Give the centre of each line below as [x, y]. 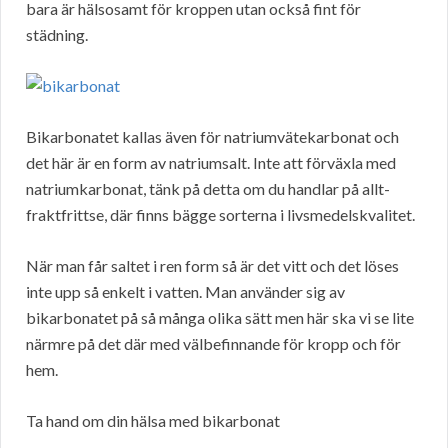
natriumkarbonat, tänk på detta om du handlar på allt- [208, 189]
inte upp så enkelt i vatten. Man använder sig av [185, 292]
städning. [57, 35]
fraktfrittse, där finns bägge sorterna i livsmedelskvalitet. [220, 215]
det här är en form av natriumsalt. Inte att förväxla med [211, 163]
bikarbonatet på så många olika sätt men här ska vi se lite [220, 318]
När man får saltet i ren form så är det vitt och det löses [212, 266]
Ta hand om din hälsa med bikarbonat [153, 421]
